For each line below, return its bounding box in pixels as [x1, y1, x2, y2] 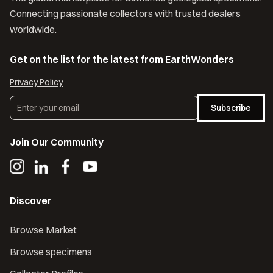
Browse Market [10, 224, 77, 236]
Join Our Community [10, 136, 104, 148]
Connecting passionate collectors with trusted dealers [10, 7, 241, 19]
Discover [10, 194, 52, 207]
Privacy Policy [10, 77, 63, 88]
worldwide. [10, 23, 57, 35]
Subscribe [211, 102, 251, 113]
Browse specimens [10, 246, 92, 258]
